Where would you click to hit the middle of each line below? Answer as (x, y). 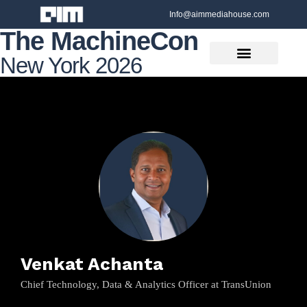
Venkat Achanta (92, 264)
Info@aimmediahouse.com (220, 14)
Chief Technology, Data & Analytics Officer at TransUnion (146, 284)
